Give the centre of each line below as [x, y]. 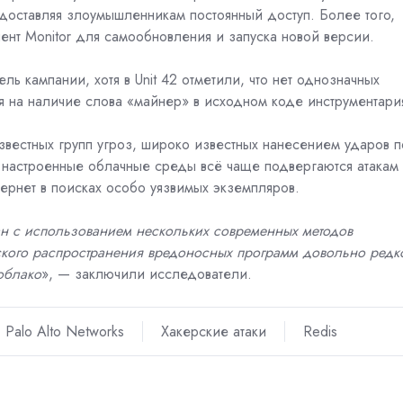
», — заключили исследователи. [147, 273]
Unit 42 [156, 79]
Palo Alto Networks [64, 332]
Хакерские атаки [213, 332]
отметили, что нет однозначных [281, 79]
